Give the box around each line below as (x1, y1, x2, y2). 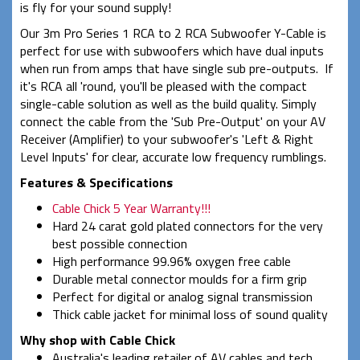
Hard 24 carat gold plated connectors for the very (52, 216, 323, 236)
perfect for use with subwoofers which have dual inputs (20, 41, 324, 61)
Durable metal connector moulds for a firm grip (52, 269, 307, 289)
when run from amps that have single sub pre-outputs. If (20, 59, 333, 79)
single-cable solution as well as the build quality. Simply (20, 94, 317, 114)
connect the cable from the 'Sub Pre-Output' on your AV (20, 112, 325, 132)
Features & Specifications (20, 173, 173, 193)
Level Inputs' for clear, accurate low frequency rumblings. (20, 147, 326, 167)
